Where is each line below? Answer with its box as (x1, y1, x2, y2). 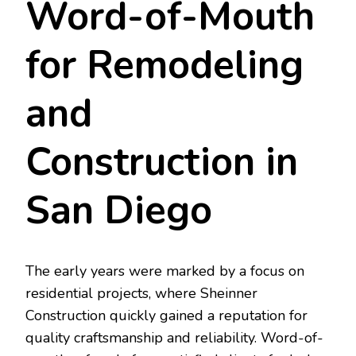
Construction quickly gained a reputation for (25, 306, 308, 326)
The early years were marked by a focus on (25, 261, 304, 281)
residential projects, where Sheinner (25, 284, 257, 304)
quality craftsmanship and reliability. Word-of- (25, 328, 323, 348)
